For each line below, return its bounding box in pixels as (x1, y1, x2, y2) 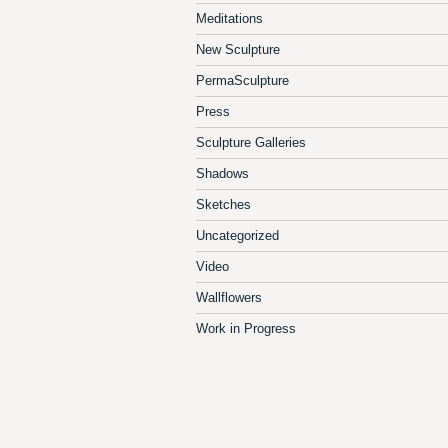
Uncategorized (196, 227, 279, 243)
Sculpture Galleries (196, 134, 306, 150)
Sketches (196, 196, 251, 212)
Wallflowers (196, 289, 262, 305)
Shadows (196, 165, 249, 181)
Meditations (196, 10, 263, 26)
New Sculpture (196, 41, 280, 57)
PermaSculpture (196, 72, 289, 88)
